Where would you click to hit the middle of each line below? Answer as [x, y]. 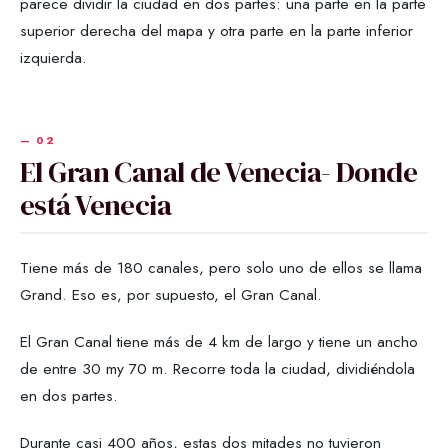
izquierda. [53, 57]
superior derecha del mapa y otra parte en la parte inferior [216, 30]
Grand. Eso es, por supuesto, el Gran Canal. [171, 294]
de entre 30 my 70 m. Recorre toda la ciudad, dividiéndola [217, 368]
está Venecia [96, 204]
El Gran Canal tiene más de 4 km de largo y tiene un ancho [219, 341]
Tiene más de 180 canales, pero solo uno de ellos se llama [221, 267]
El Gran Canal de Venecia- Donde [219, 171]
